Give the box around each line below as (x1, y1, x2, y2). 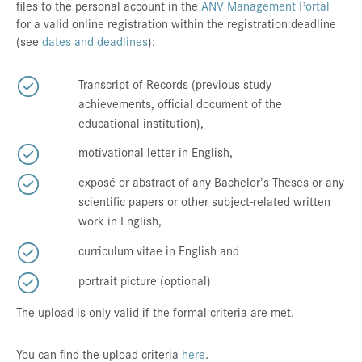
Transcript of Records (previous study (78, 74, 271, 92)
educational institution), (78, 113, 204, 131)
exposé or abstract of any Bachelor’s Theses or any (78, 173, 344, 191)
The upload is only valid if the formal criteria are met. (16, 302, 294, 320)
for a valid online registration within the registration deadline (16, 14, 336, 32)
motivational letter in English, (78, 143, 233, 161)
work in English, (78, 212, 162, 229)
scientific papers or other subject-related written (78, 192, 330, 210)
